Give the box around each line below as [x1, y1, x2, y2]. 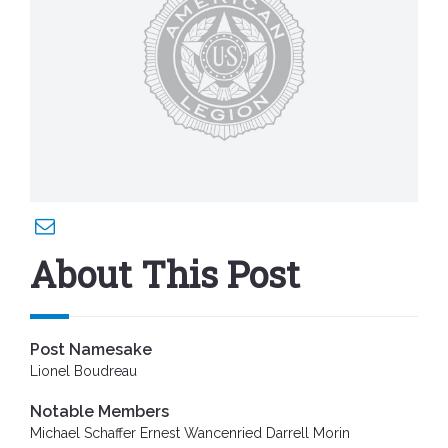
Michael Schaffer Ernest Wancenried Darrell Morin [30, 425, 350, 441]
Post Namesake [30, 340, 152, 359]
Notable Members [30, 402, 169, 421]
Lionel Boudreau [30, 363, 137, 379]
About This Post [30, 250, 300, 298]
